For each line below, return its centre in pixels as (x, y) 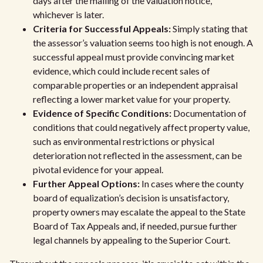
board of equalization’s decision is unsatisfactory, (131, 198)
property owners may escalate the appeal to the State (139, 212)
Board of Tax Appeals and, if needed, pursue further (135, 226)
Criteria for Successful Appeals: (102, 28)
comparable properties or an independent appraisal (135, 85)
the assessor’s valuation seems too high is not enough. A (143, 43)
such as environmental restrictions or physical (124, 141)
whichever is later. (68, 14)
